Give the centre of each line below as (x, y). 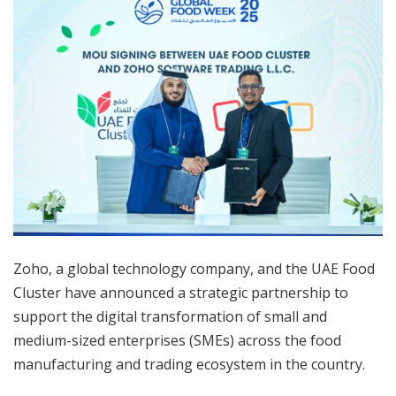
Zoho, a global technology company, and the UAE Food (194, 269)
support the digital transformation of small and (170, 317)
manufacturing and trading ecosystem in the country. (189, 365)
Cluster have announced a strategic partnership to (181, 293)
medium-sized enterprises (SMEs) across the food (177, 341)
